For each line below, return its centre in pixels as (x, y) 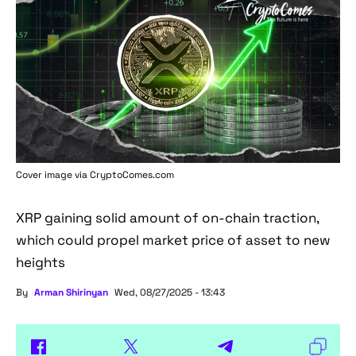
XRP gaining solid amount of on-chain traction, (167, 217)
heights (41, 262)
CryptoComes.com (132, 174)
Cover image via (53, 174)
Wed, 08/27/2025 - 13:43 (170, 292)
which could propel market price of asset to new (173, 240)
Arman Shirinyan (71, 292)
